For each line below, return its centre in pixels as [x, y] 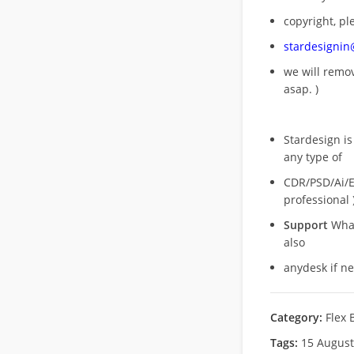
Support [305, 225]
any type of [313, 157]
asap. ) [301, 89]
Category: [296, 317]
